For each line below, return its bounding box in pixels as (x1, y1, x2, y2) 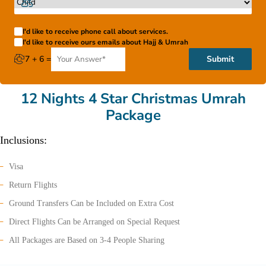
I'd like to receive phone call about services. (23, 26, 168, 36)
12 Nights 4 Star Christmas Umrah (20, 88, 246, 108)
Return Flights (9, 180, 57, 189)
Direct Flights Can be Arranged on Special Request (9, 217, 180, 226)
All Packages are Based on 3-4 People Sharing (9, 235, 164, 245)
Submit (207, 53, 234, 65)
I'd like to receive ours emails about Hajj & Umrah (23, 37, 188, 47)
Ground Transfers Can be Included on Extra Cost (9, 198, 174, 208)
